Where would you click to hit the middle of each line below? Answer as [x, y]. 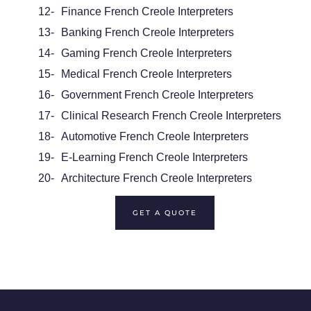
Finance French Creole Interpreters [147, 12]
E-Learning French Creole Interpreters [154, 158]
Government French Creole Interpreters [157, 95]
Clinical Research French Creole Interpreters [171, 116]
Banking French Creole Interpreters [147, 33]
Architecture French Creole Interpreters [156, 178]
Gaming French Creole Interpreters [146, 53]
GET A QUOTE [165, 213]
